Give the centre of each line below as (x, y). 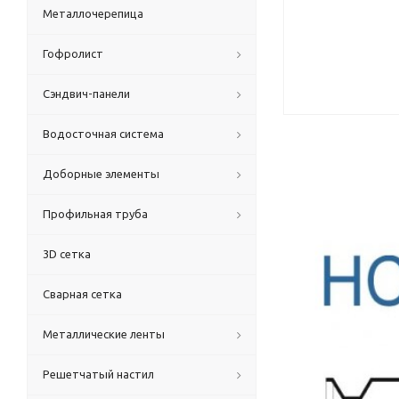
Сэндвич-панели (86, 94)
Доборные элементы (101, 174)
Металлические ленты (104, 334)
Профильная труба (95, 214)
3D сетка (67, 254)
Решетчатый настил (98, 374)
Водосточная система (103, 134)
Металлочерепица (93, 13)
